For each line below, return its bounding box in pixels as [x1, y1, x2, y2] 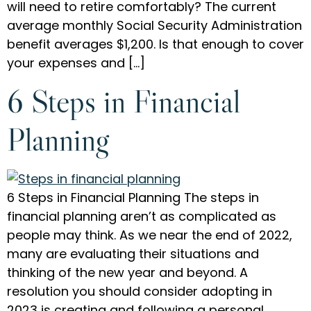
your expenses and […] [7, 53, 145, 72]
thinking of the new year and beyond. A [7, 263, 248, 281]
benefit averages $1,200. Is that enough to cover [7, 35, 304, 53]
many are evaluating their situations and [7, 244, 259, 262]
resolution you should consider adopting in [7, 282, 272, 300]
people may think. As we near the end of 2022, [7, 226, 292, 244]
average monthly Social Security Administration [7, 16, 302, 34]
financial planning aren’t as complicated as [7, 207, 276, 225]
